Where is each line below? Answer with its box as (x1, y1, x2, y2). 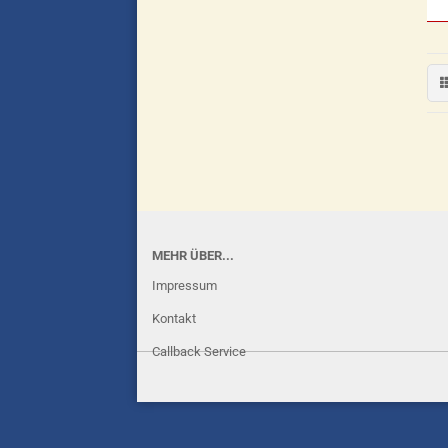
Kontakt (152, 311, 196, 326)
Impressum (152, 278, 217, 293)
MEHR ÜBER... (152, 248, 234, 263)
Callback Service (152, 344, 246, 359)
